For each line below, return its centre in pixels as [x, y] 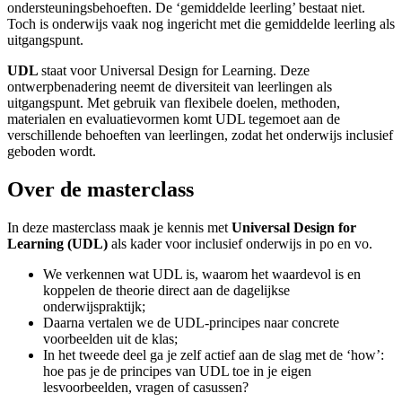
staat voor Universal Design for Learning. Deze [175, 70]
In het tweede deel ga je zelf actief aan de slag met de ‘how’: [214, 354]
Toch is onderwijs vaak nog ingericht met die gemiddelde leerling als [201, 23]
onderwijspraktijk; [94, 306]
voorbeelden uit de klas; [110, 338]
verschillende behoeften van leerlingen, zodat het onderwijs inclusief [200, 135]
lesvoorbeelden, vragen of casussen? [146, 387]
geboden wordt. [52, 151]
